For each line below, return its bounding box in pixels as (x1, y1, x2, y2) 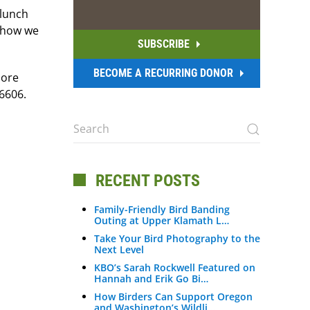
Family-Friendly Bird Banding (94, 202, 230, 216)
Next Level (94, 242, 144, 256)
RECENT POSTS (91, 170, 200, 190)
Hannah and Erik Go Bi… (94, 271, 208, 285)
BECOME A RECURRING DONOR (93, 66, 233, 80)
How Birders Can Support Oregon (94, 289, 253, 303)
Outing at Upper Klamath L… (94, 213, 229, 227)
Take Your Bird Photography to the (94, 231, 260, 245)
